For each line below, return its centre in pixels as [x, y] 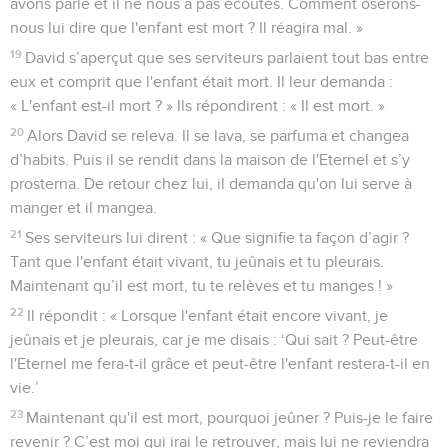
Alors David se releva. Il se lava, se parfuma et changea [218, 135]
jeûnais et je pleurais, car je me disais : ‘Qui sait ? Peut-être [214, 339]
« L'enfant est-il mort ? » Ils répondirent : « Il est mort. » [197, 105]
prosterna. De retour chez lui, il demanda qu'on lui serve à [211, 183]
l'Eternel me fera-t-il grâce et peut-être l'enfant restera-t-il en [220, 363]
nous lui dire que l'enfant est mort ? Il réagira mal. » [186, 27]
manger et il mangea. [83, 207]
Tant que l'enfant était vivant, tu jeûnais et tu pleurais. [197, 261]
